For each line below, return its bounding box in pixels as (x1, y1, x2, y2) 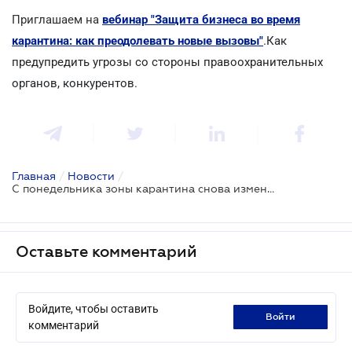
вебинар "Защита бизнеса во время (102, 12, 300, 27)
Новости (68, 169, 115, 182)
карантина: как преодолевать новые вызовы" (12, 33, 263, 48)
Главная (12, 169, 56, 182)
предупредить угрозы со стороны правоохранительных (12, 54, 323, 69)
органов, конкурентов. (12, 75, 137, 90)
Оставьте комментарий (16, 242, 197, 260)
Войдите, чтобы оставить (28, 302, 159, 315)
